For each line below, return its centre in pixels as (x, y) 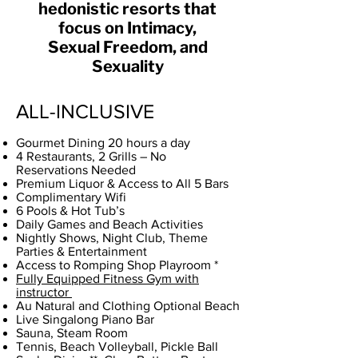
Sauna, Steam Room (72, 332)
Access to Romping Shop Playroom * (117, 265)
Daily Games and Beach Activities (109, 224)
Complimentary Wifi (71, 197)
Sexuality (127, 66)
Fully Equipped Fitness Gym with (107, 278)
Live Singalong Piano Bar (85, 319)
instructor (44, 292)
